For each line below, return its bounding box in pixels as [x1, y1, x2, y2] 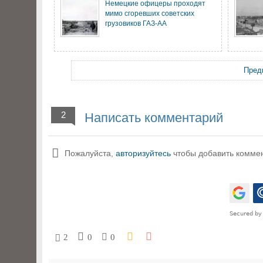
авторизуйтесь [116, 149, 171, 158]
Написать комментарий [81, 110, 223, 125]
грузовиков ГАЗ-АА [105, 19, 167, 27]
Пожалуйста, [65, 149, 116, 158]
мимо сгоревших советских [105, 9, 194, 17]
